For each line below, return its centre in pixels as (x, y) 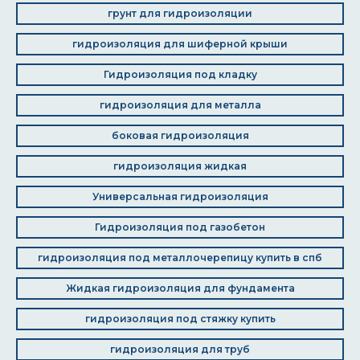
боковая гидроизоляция (180, 135)
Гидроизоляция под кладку (180, 74)
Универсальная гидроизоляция (180, 196)
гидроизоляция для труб (180, 349)
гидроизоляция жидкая (180, 166)
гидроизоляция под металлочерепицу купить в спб (180, 258)
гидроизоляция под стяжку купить (180, 319)
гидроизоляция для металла (180, 105)
